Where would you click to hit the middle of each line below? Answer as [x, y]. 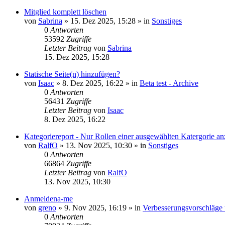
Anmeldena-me [48, 199]
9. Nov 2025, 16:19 [95, 208]
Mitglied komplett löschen [65, 12]
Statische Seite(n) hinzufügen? [72, 74]
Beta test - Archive [169, 83]
